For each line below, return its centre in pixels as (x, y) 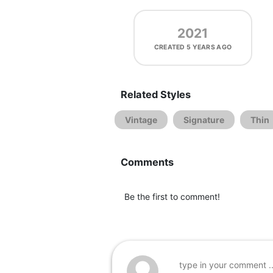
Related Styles (156, 94)
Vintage (141, 120)
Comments (147, 162)
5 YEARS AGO (209, 47)
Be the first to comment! (172, 197)
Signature (204, 120)
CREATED (170, 47)
